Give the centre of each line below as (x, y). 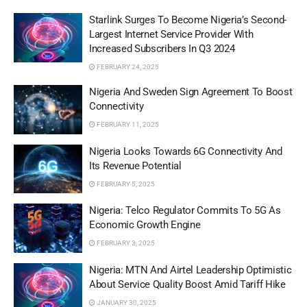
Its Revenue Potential (135, 165)
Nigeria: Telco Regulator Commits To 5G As (185, 210)
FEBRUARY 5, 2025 (125, 184)
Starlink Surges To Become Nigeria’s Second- (188, 20)
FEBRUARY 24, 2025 (127, 67)
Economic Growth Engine (145, 225)
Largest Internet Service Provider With (171, 34)
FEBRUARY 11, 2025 (127, 124)
